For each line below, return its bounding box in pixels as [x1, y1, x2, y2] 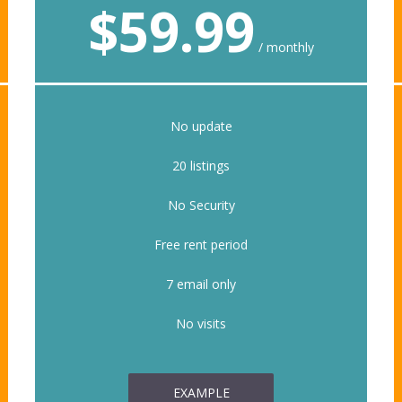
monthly [267, 39, 315, 57]
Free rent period [154, 236, 248, 254]
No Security [167, 197, 235, 214]
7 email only [166, 275, 236, 293]
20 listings [172, 157, 230, 175]
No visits [176, 315, 226, 333]
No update [170, 118, 232, 135]
